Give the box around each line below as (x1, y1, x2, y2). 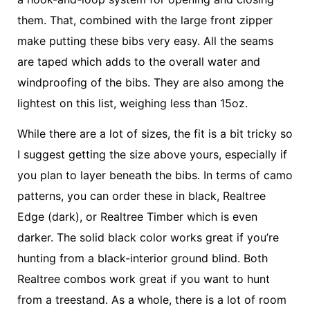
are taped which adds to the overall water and (17, 54, 260, 69)
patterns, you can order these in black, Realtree (17, 188, 266, 203)
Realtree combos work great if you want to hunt (17, 271, 270, 286)
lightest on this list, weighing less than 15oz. (17, 95, 248, 110)
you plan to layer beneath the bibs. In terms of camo (17, 167, 293, 182)
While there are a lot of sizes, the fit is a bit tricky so (17, 126, 293, 140)
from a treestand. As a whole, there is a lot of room (17, 292, 286, 307)
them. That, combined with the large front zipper (17, 12, 273, 27)
